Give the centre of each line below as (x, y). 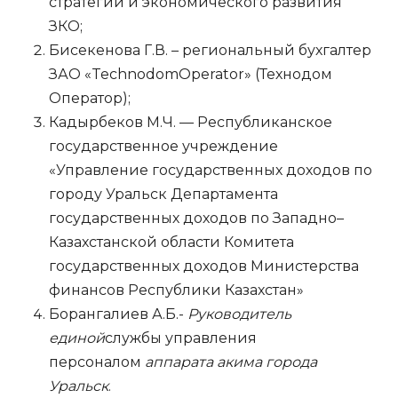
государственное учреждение (163, 146)
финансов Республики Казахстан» (176, 290)
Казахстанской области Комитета (171, 242)
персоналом (97, 362)
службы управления (181, 338)
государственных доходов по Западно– (196, 218)
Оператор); (90, 98)
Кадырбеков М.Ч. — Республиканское (191, 122)
